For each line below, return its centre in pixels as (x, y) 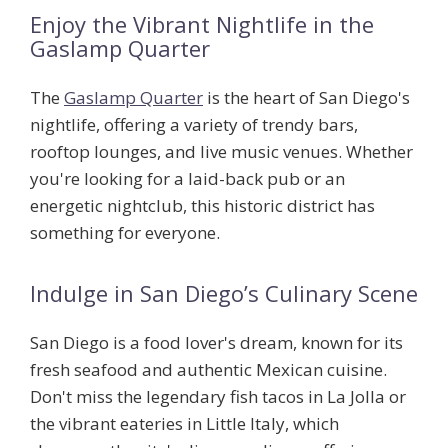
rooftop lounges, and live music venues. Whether (221, 152)
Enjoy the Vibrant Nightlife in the (202, 24)
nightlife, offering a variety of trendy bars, (194, 125)
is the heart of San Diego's (306, 98)
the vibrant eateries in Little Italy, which (184, 424)
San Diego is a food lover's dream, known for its (216, 343)
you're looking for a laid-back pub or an (187, 179)
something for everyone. (125, 233)
